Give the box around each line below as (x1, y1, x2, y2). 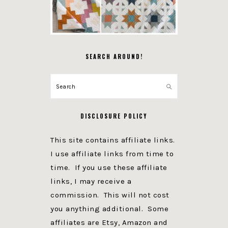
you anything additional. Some (50, 204, 169, 213)
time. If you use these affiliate (50, 162, 167, 172)
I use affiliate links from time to (50, 149, 174, 158)
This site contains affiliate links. (50, 135, 178, 145)
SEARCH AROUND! (85, 52, 143, 61)
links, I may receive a (50, 176, 132, 186)
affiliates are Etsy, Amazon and (50, 217, 168, 227)
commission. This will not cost (50, 190, 169, 199)
